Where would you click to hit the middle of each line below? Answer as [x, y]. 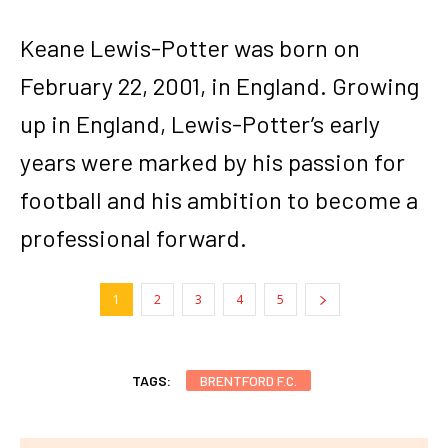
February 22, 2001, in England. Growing [219, 85]
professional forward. [133, 237]
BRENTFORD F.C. [248, 380]
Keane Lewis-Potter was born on [190, 47]
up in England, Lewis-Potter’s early [200, 123]
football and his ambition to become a [219, 199]
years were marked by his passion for [212, 161]
